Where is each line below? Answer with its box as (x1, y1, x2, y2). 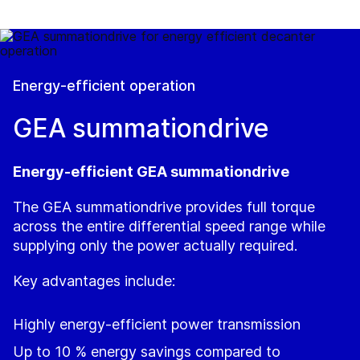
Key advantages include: (13, 272, 175, 290)
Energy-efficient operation (13, 77, 195, 95)
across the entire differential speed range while (13, 218, 325, 235)
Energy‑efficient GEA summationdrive (13, 163, 289, 181)
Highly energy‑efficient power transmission (13, 316, 301, 333)
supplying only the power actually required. (13, 237, 301, 255)
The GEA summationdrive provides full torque (13, 198, 315, 216)
